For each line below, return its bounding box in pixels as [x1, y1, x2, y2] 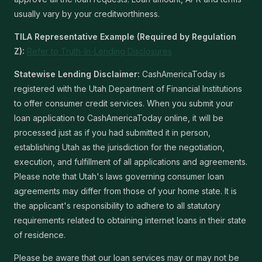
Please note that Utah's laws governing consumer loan [14, 171, 224, 181]
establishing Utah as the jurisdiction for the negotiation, [14, 142, 225, 152]
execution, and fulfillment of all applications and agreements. [14, 157, 247, 167]
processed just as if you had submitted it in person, [14, 127, 211, 137]
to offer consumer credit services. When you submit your [14, 98, 233, 108]
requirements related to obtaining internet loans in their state [14, 215, 246, 225]
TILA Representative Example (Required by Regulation [14, 32, 236, 42]
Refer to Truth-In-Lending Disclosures [27, 46, 172, 56]
